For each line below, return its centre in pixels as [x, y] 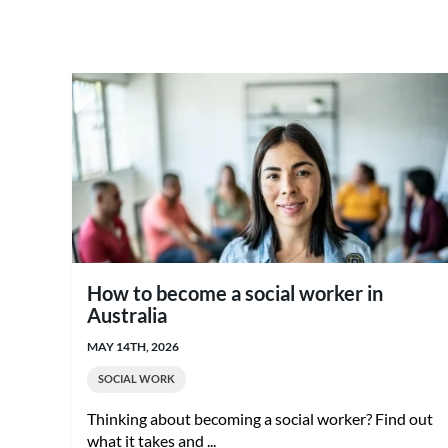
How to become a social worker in [235, 293]
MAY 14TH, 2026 [133, 346]
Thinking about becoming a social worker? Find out [260, 418]
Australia [127, 315]
